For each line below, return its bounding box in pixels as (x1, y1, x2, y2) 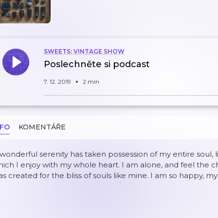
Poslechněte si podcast (44, 59, 150, 70)
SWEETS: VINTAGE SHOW (44, 48, 125, 55)
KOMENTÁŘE (18, 123, 66, 131)
